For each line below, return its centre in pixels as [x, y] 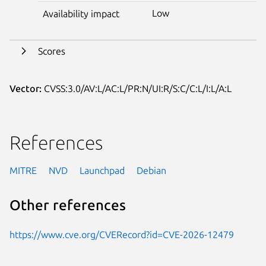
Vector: [26, 88]
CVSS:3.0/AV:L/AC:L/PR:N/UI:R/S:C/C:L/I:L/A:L [137, 88]
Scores [52, 51]
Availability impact [81, 13]
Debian [151, 170]
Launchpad [102, 170]
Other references [68, 205]
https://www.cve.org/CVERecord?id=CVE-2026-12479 [122, 234]
